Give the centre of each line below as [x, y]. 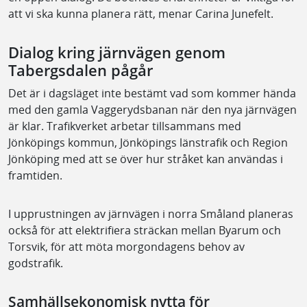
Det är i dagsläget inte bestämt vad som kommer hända [152, 93]
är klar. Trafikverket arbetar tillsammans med [125, 126]
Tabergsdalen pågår [81, 70]
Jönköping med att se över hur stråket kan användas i [146, 159]
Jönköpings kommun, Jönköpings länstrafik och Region [148, 142]
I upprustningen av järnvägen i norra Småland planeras [151, 213]
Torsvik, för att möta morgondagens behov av [126, 246]
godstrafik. [36, 263]
